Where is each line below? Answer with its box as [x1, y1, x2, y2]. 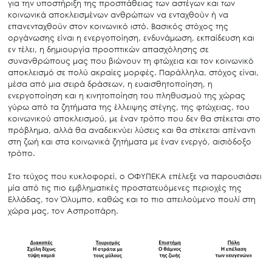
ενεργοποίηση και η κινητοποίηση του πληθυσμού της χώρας [7, 90, 245, 101]
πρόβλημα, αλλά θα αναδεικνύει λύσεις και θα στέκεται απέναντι [7, 125, 256, 135]
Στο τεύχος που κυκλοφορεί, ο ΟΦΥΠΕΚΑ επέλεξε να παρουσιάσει [7, 171, 262, 182]
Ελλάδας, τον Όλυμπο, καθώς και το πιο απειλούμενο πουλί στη [7, 194, 256, 205]
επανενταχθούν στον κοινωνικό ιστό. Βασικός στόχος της [7, 21, 228, 32]
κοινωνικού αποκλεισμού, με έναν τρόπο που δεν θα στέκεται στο [7, 114, 260, 124]
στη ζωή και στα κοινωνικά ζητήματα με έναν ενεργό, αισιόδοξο [7, 137, 251, 147]
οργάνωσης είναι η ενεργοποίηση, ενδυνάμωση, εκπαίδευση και [7, 33, 254, 43]
